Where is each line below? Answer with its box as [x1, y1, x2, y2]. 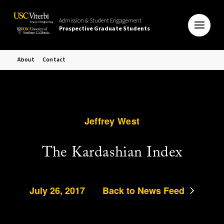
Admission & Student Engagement [58, 16, 141, 25]
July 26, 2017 [29, 184, 85, 197]
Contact [42, 55, 66, 64]
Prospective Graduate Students [58, 24, 150, 33]
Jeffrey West [84, 114, 140, 127]
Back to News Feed [102, 184, 184, 197]
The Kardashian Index [41, 145, 182, 161]
